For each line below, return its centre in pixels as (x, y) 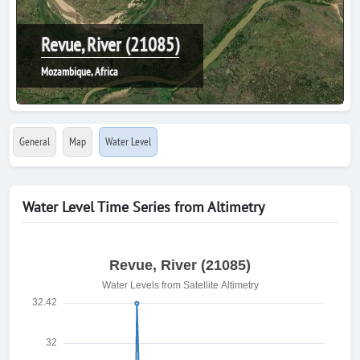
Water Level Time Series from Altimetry (143, 207)
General (35, 141)
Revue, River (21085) (110, 45)
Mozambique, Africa (80, 72)
